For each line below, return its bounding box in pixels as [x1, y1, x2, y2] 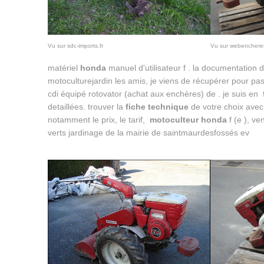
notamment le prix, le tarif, [47, 115, 150, 125]
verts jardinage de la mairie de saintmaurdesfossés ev [47, 128, 252, 138]
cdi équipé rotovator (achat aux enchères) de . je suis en [47, 89, 263, 99]
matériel [47, 63, 80, 73]
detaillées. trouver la [47, 102, 126, 112]
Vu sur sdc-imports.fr [47, 42, 103, 49]
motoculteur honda [149, 115, 227, 125]
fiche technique [125, 102, 189, 112]
